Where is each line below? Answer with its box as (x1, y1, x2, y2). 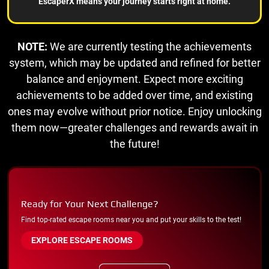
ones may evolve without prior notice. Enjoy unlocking (7, 104, 262, 118)
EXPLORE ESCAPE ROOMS (31, 235, 133, 245)
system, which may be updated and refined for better (8, 56, 261, 69)
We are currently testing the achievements (47, 40, 252, 53)
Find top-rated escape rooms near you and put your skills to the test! (21, 215, 241, 224)
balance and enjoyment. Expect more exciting (26, 72, 243, 85)
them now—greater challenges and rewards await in (11, 121, 258, 134)
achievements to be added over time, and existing (16, 88, 253, 101)
